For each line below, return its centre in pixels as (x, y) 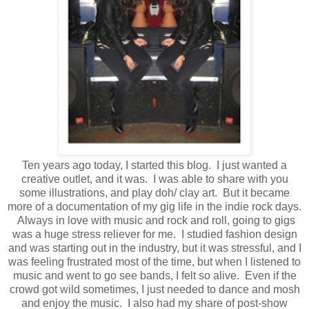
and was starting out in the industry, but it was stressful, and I (154, 248)
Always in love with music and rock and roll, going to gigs (154, 221)
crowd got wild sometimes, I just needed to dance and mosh (154, 290)
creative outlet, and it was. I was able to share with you (154, 179)
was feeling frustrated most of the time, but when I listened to (154, 262)
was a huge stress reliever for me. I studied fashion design (154, 235)
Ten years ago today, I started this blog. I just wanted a (154, 166)
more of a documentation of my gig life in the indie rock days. (154, 207)
